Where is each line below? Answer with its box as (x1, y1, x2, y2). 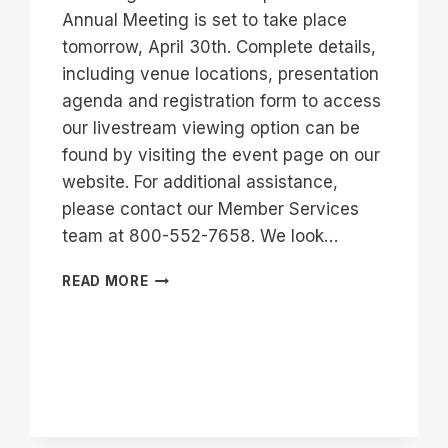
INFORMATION (147, 331, 255, 348)
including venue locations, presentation (62, 64, 380, 85)
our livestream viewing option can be (62, 118, 361, 139)
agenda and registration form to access (62, 91, 382, 112)
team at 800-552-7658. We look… (62, 226, 339, 247)
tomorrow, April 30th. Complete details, (62, 37, 377, 58)
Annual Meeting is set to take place (62, 10, 348, 31)
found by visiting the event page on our (62, 145, 381, 166)
